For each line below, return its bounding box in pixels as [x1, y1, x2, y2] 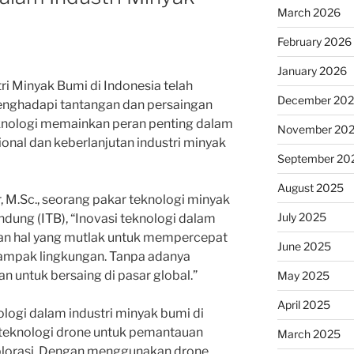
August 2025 [277, 180, 344, 194]
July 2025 [277, 209, 326, 224]
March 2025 [277, 326, 341, 341]
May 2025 [277, 268, 330, 282]
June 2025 [277, 239, 331, 253]
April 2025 [277, 297, 330, 311]
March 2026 [277, 5, 341, 19]
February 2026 [277, 34, 352, 48]
